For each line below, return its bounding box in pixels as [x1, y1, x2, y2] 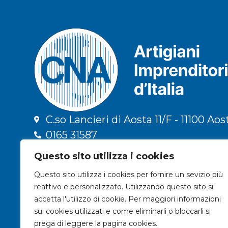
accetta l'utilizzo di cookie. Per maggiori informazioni [34, 194, 221, 204]
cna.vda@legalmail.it [45, 159, 148, 172]
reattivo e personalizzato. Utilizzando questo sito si [34, 182, 213, 191]
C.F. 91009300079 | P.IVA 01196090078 [34, 174, 183, 184]
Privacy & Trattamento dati [34, 186, 136, 196]
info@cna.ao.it [45, 144, 117, 156]
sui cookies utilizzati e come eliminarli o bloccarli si [34, 207, 211, 216]
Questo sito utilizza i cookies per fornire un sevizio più [34, 170, 223, 179]
